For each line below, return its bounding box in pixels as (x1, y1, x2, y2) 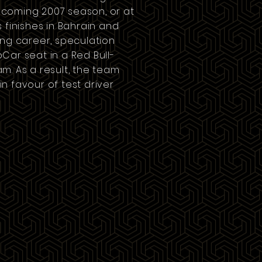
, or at (105, 5, 135, 18)
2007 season (42, 5, 106, 18)
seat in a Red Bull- (21, 49, 115, 62)
